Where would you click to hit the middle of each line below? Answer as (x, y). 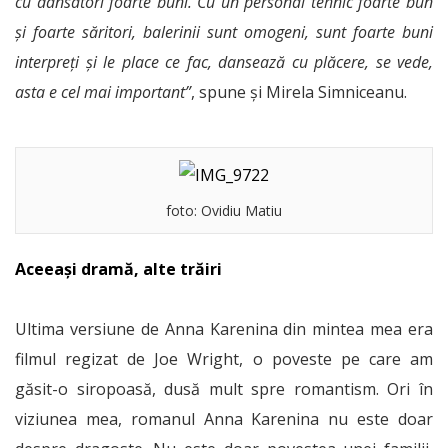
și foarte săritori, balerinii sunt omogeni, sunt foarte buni (224, 32)
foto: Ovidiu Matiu (224, 211)
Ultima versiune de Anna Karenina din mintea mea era (224, 329)
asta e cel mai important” (103, 92)
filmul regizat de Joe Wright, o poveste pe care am (224, 359)
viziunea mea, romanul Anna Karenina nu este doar (224, 419)
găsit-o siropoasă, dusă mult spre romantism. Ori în (224, 389)
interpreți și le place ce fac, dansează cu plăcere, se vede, (224, 62)
